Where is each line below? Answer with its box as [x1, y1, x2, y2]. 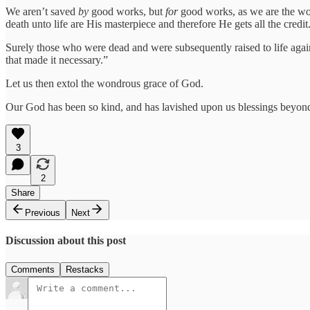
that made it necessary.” [6, 54, 108, 66]
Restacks [66, 264, 104, 275]
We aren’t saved [6, 6, 78, 18]
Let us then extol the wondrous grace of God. [6, 77, 203, 90]
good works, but [89, 6, 165, 18]
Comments [11, 264, 55, 275]
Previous [25, 208, 60, 219]
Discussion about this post [6, 235, 126, 247]
